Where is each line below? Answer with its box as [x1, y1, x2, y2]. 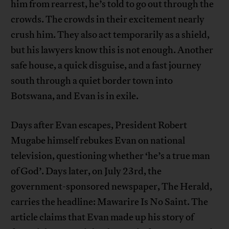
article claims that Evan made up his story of [11, 211, 194, 223]
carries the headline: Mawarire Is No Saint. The [11, 195, 209, 208]
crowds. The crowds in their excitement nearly [11, 13, 205, 26]
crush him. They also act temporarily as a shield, [11, 28, 210, 41]
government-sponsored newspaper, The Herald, [11, 180, 213, 193]
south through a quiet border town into [11, 74, 173, 87]
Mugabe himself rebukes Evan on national [11, 134, 186, 147]
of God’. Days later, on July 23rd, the [11, 165, 162, 177]
